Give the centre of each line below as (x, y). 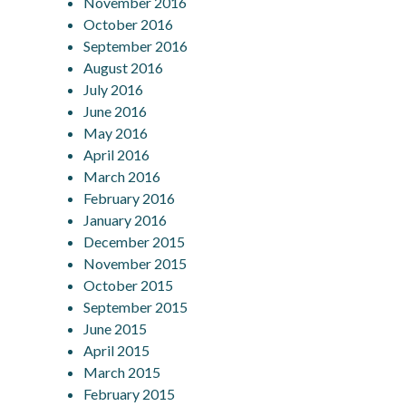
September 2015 (136, 306)
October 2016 (129, 24)
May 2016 (116, 132)
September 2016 (136, 45)
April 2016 (117, 154)
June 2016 (116, 111)
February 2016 (130, 198)
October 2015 (129, 285)
